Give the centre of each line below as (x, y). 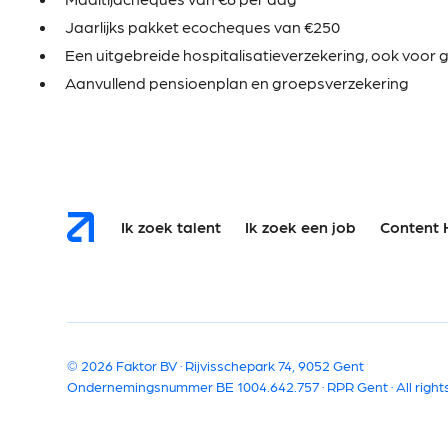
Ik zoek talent (170, 227)
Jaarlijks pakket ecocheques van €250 (202, 27)
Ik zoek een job (300, 227)
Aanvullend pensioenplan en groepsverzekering (237, 83)
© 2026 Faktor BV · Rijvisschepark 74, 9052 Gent (216, 365)
